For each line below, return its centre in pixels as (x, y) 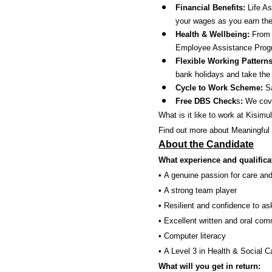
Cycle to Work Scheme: (219, 88)
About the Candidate (206, 144)
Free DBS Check (206, 101)
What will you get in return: (210, 266)
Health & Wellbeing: (213, 34)
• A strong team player (198, 190)
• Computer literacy (192, 236)
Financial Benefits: (212, 8)
